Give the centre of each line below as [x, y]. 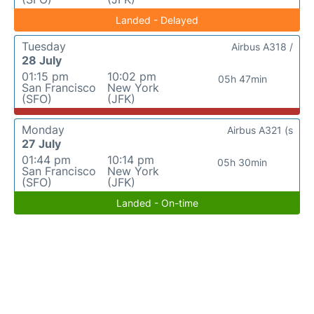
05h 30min [243, 162]
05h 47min [242, 79]
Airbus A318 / [262, 47]
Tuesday [44, 46]
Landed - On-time [157, 203]
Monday [43, 130]
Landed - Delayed [157, 20]
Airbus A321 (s [260, 130]
